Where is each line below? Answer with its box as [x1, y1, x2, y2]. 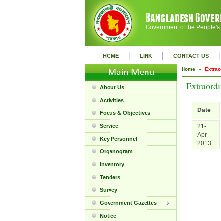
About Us [100, 84, 124, 90]
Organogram [100, 148, 133, 154]
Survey [100, 187, 117, 193]
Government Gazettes [100, 200, 157, 206]
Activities [100, 97, 124, 103]
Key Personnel [100, 136, 137, 142]
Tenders [100, 174, 120, 180]
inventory [100, 161, 124, 167]
